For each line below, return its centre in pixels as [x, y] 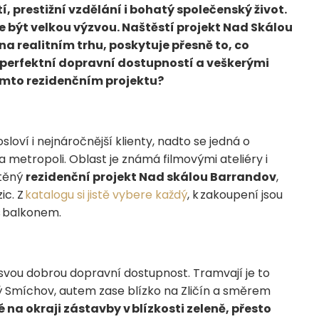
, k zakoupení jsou [235, 195]
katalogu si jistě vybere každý [106, 195]
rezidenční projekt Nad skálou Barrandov [151, 177]
